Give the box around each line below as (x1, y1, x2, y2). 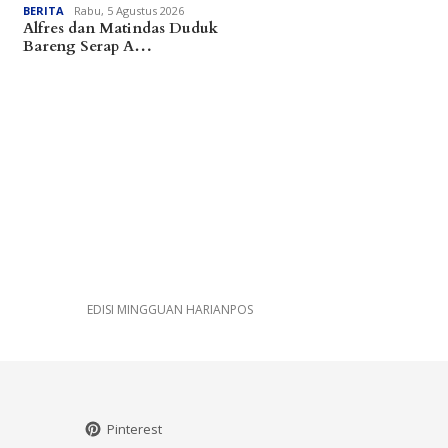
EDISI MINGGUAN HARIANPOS (87, 300, 253, 318)
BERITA (23, 2, 65, 18)
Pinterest (106, 420, 162, 439)
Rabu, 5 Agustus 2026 (74, 2, 185, 18)
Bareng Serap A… (23, 35, 153, 56)
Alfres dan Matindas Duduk (23, 17, 219, 38)
